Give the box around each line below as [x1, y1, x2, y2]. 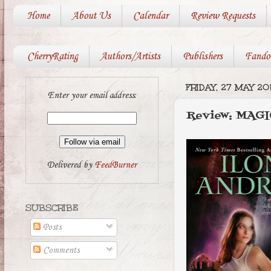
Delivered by [47, 159, 94, 171]
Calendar [132, 10, 168, 22]
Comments [41, 245, 80, 256]
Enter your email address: [47, 90, 137, 102]
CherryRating [27, 51, 78, 63]
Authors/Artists [100, 51, 160, 63]
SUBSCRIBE [25, 202, 79, 214]
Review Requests [190, 10, 255, 22]
